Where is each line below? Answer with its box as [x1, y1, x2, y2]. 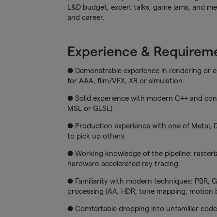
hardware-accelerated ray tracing [67, 159, 178, 168]
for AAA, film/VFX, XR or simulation [67, 76, 183, 85]
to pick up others [67, 131, 124, 140]
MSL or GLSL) [67, 104, 112, 112]
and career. [67, 13, 105, 21]
